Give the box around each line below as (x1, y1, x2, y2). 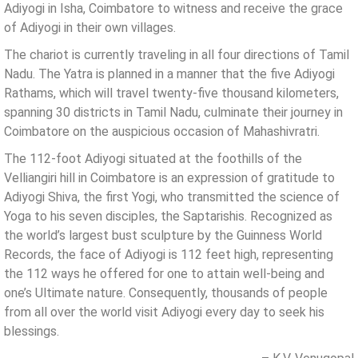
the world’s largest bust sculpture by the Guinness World (4, 227, 322, 243)
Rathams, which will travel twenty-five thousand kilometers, (4, 85, 339, 101)
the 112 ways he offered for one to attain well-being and (4, 265, 324, 281)
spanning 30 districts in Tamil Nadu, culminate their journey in (4, 104, 343, 120)
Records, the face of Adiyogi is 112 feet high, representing (4, 246, 333, 262)
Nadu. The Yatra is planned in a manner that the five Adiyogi (4, 66, 335, 82)
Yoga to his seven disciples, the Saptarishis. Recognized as (4, 208, 332, 224)
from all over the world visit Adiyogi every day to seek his (4, 304, 324, 320)
